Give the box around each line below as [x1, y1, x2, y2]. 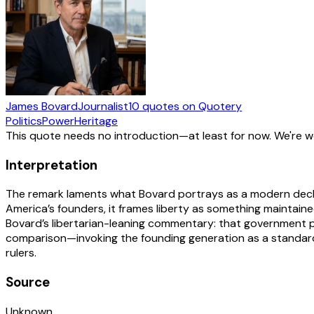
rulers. [6, 245, 36, 261]
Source [6, 273, 50, 291]
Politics [6, 113, 42, 128]
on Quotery [179, 98, 242, 114]
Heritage [74, 113, 118, 128]
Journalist [78, 98, 128, 114]
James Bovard [6, 98, 78, 114]
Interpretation [6, 156, 97, 174]
